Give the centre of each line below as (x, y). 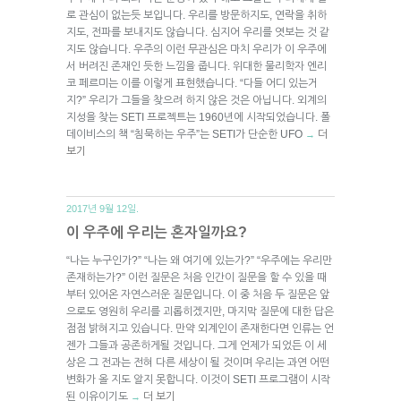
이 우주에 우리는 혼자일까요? (157, 232)
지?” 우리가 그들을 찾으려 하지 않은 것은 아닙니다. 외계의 (196, 100)
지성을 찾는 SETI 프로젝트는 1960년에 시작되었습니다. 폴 (198, 117)
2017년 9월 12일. (102, 208)
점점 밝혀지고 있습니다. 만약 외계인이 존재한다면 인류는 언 (200, 328)
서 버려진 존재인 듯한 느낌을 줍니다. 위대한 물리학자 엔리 (196, 66)
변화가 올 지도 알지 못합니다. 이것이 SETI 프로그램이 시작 (198, 379)
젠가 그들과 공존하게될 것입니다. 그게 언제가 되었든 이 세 (196, 345)
